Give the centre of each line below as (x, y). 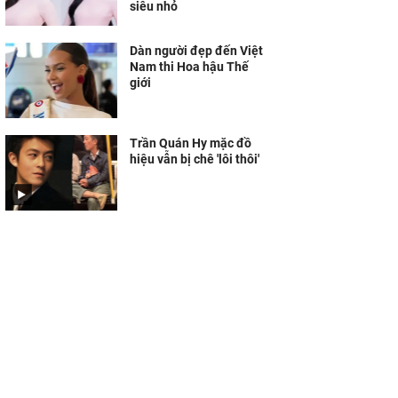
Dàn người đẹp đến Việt (196, 51)
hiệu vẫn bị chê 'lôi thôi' (195, 159)
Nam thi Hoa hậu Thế (189, 67)
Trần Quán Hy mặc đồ (191, 143)
